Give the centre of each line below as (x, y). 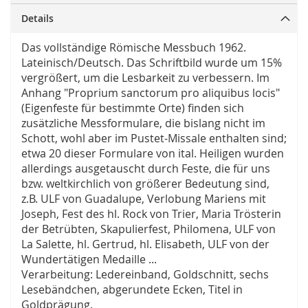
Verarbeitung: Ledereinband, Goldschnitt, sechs (145, 275)
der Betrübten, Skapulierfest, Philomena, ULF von (148, 229)
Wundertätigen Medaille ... (89, 260)
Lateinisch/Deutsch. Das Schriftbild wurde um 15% (152, 63)
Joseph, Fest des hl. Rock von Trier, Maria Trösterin (151, 214)
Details (37, 19)
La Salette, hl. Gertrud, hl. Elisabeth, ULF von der (145, 244)
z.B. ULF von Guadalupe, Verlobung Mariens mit (144, 199)
